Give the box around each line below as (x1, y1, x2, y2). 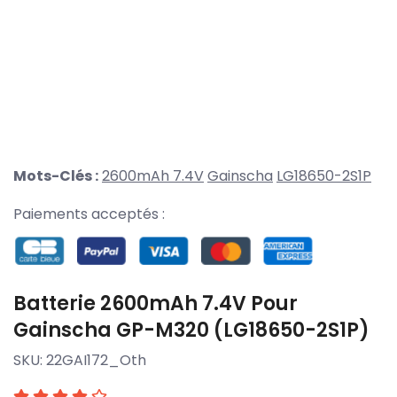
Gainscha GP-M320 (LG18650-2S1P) (13, 315, 370, 344)
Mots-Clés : (13, 166, 98, 187)
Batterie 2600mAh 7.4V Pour (13, 289, 298, 317)
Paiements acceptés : (13, 204, 165, 225)
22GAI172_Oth (46, 349, 146, 370)
